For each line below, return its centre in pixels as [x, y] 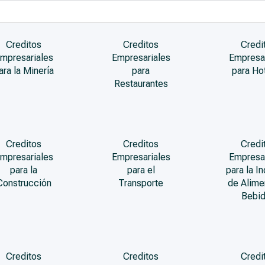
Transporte [141, 183]
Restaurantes [141, 84]
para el [141, 170]
